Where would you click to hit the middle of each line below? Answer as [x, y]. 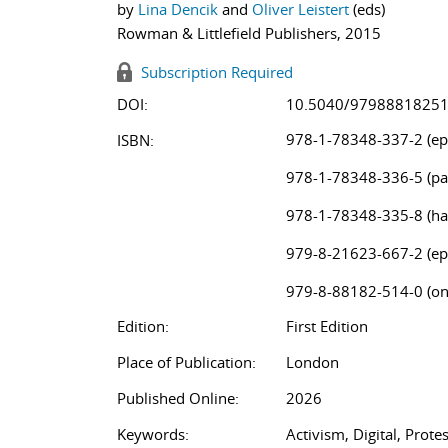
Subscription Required [215, 72]
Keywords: [153, 434]
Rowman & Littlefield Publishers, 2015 [249, 33]
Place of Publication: [186, 362]
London [312, 362]
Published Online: [178, 398]
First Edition [327, 326]
